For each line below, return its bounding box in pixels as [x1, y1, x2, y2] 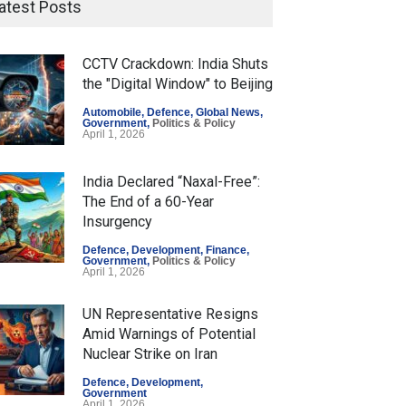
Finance [206, 244, 246, 257]
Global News [196, 106, 260, 120]
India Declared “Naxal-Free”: [82, 173, 260, 191]
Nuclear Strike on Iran [82, 345, 217, 363]
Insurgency [82, 213, 152, 231]
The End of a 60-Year [82, 193, 214, 211]
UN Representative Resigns [82, 305, 258, 324]
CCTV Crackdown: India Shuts [82, 55, 268, 73]
